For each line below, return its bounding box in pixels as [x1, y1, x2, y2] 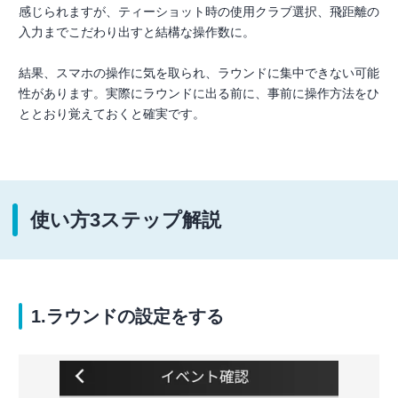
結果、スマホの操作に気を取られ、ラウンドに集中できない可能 [19, 65, 379, 80]
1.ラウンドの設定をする [31, 306, 224, 326]
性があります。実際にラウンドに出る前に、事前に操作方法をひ [19, 85, 379, 100]
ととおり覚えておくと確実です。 [19, 106, 205, 121]
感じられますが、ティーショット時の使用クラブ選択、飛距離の [19, 4, 379, 19]
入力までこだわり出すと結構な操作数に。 [19, 24, 255, 39]
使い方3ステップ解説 [30, 208, 221, 231]
